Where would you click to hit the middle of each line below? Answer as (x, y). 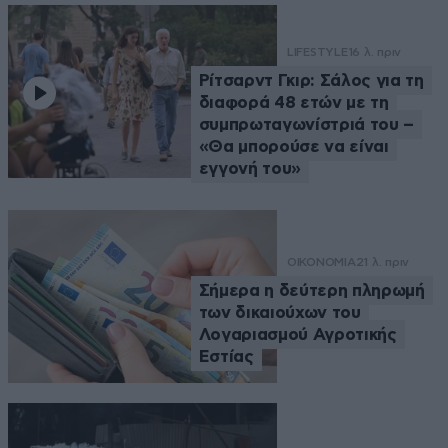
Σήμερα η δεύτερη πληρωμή (311, 290)
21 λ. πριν (382, 261)
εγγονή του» (250, 169)
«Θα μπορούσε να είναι (293, 147)
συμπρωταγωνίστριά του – (306, 125)
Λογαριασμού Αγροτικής (297, 334)
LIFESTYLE (317, 52)
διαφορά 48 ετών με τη (293, 103)
